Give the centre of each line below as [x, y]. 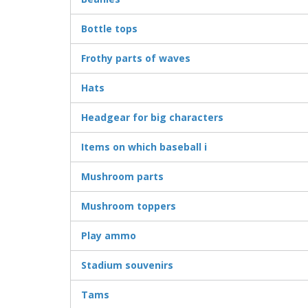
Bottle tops [109, 29]
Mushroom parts [122, 177]
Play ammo [109, 236]
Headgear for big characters [152, 118]
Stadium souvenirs [127, 265]
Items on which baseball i [144, 147]
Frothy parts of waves [136, 58]
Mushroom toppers [129, 206]
